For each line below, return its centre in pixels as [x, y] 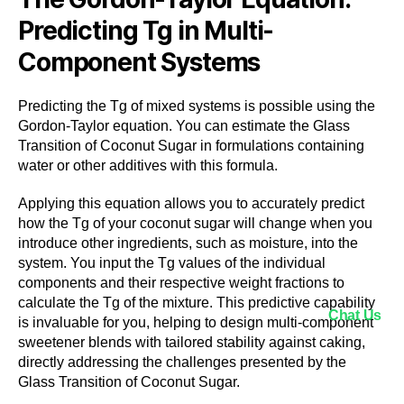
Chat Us [354, 315]
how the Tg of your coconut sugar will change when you [195, 224]
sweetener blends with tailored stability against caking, [192, 343]
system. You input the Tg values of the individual [172, 263]
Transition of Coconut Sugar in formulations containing [191, 146]
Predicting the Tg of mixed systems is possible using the [197, 106]
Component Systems [139, 63]
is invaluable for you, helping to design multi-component [196, 323]
